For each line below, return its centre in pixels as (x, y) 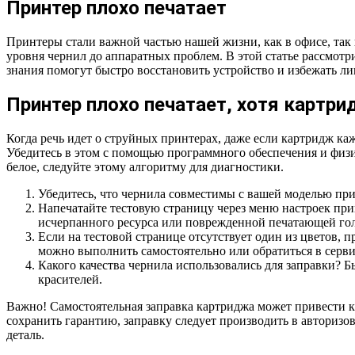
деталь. (25, 334)
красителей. (70, 279)
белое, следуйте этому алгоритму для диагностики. (145, 166)
